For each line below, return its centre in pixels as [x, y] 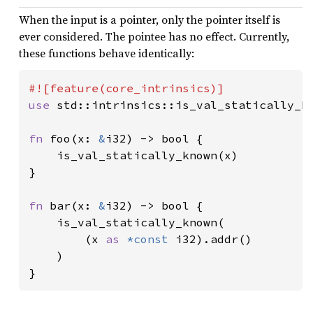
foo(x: [74, 138]
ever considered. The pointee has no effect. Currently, [154, 36]
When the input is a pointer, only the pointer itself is [150, 20]
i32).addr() [214, 239]
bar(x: [74, 205]
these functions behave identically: [107, 53]
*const [151, 239]
